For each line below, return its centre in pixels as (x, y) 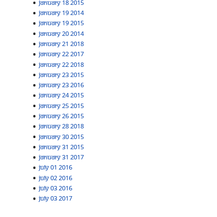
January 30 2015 (62, 136)
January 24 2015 (62, 95)
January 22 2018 (62, 64)
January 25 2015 (62, 105)
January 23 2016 (62, 85)
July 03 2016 (56, 188)
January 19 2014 (62, 13)
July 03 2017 (56, 198)
